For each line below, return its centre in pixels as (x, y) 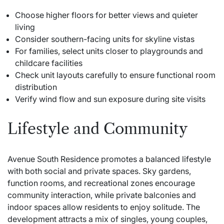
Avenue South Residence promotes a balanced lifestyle (109, 159)
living (25, 27)
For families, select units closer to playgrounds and (109, 51)
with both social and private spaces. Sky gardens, (99, 171)
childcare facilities (49, 63)
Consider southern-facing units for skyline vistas (105, 39)
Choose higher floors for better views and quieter (106, 15)
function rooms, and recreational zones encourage (101, 183)
